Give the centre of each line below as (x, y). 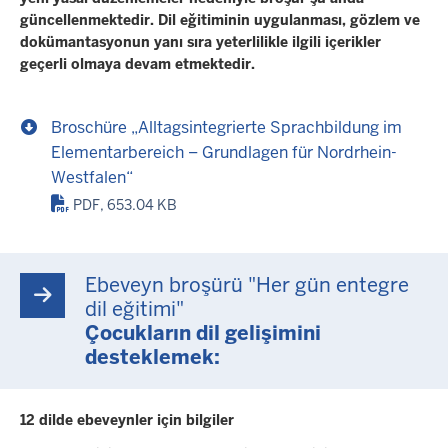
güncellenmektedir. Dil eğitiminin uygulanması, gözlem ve (220, 19)
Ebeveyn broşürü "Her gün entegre (247, 284)
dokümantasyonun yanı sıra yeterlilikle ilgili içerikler (200, 41)
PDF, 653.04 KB (125, 204)
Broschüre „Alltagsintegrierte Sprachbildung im (226, 127)
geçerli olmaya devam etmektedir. (137, 63)
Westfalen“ (91, 177)
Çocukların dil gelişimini (203, 332)
